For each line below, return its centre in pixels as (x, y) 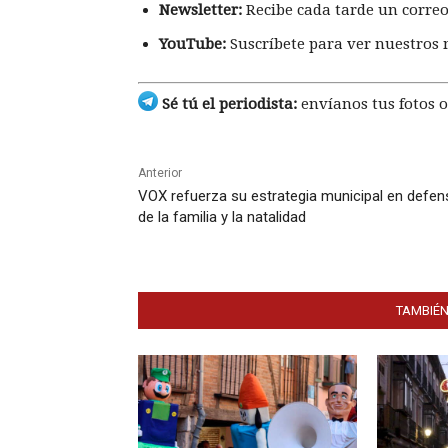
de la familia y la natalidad (222, 217)
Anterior (160, 173)
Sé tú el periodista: (227, 104)
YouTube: (192, 43)
